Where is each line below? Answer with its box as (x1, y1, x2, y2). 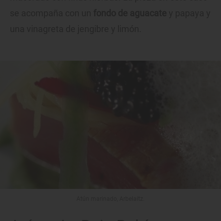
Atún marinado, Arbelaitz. (76, 195, 145, 203)
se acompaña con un (10, 8, 93, 19)
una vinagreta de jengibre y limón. (10, 24, 142, 35)
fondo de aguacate (93, 8, 167, 19)
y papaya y (167, 8, 211, 19)
